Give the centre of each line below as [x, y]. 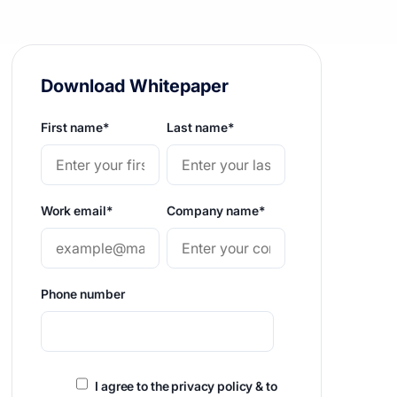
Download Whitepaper [135, 86]
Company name [213, 210]
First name [72, 127]
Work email [74, 210]
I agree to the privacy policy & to [186, 386]
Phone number [83, 294]
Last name [198, 127]
